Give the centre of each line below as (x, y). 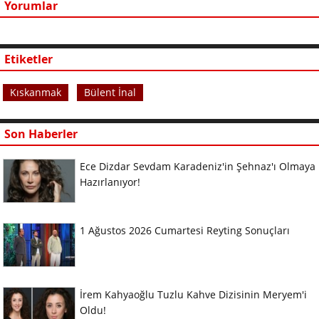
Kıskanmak (36, 92)
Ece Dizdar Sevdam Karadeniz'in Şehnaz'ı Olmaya (198, 166)
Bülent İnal (110, 92)
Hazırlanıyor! (110, 182)
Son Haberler (41, 134)
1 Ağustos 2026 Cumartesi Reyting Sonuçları (185, 230)
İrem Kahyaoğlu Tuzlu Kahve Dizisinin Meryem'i (193, 294)
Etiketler (28, 59)
